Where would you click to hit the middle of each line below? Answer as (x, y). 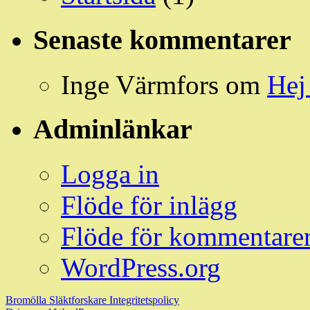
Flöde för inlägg (149, 205)
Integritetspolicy (144, 300)
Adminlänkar (113, 129)
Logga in (110, 174)
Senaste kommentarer (162, 39)
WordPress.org (141, 267)
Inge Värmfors (140, 84)
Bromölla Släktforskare (57, 300)
